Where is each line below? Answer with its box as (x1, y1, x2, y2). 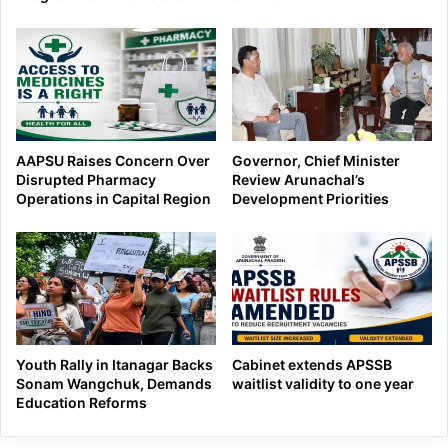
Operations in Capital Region (16, 190, 211, 208)
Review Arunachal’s (232, 171, 365, 189)
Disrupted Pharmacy (16, 171, 156, 189)
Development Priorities (232, 190, 389, 208)
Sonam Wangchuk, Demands (16, 374, 212, 392)
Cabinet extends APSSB (232, 355, 392, 373)
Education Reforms (16, 393, 147, 411)
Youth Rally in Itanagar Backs (16, 355, 213, 373)
